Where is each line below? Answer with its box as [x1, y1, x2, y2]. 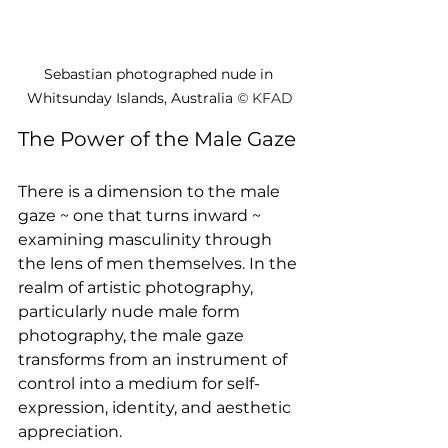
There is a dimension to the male [18, 181, 284, 201]
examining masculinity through [18, 229, 276, 249]
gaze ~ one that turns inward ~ [18, 205, 265, 225]
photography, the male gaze [18, 325, 248, 345]
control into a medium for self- [18, 373, 260, 393]
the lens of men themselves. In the [18, 253, 301, 273]
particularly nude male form [18, 301, 244, 321]
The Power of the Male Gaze [18, 126, 296, 151]
